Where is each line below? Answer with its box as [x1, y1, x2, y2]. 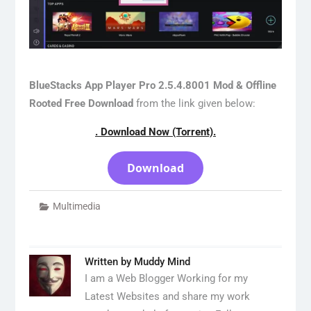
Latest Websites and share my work [84, 289, 250, 303]
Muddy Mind [133, 255, 190, 268]
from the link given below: [135, 96, 255, 110]
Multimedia [52, 200, 101, 212]
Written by [84, 255, 134, 268]
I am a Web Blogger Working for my [84, 271, 248, 285]
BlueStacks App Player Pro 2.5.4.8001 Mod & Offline [28, 78, 276, 92]
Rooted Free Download [28, 96, 136, 110]
